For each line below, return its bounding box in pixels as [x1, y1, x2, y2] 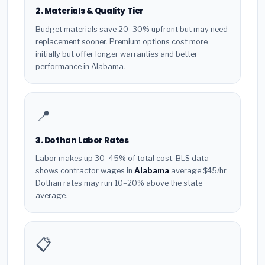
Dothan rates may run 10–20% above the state [35, 179, 202, 188]
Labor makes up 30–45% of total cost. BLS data [35, 154, 209, 163]
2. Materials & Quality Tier [35, 5, 144, 17]
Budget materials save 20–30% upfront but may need [35, 24, 228, 34]
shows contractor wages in [35, 166, 134, 176]
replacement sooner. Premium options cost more [35, 37, 208, 46]
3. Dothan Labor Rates [35, 134, 129, 146]
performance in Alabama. [35, 62, 125, 71]
